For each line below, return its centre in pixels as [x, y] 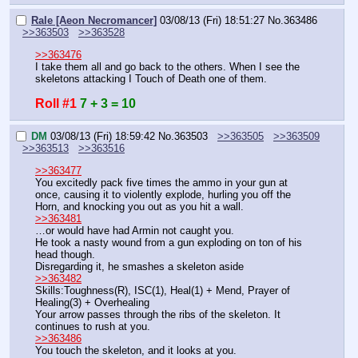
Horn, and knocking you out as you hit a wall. [139, 206]
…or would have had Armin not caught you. [135, 230]
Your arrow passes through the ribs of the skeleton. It [158, 314]
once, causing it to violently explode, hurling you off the [163, 194]
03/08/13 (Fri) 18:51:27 [212, 20]
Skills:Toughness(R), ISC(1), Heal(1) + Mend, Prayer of [163, 290]
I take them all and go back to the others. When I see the [167, 66]
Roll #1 [56, 103]
